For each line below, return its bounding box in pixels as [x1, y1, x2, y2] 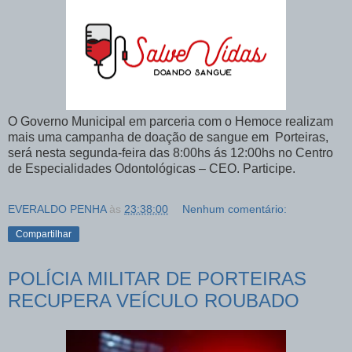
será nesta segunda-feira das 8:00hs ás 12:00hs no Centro [8, 145, 333, 159]
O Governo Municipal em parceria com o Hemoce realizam [8, 114, 333, 128]
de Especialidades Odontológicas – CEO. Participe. [8, 161, 295, 175]
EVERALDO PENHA [8, 202, 106, 215]
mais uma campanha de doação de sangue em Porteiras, [8, 130, 328, 144]
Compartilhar [16, 228, 71, 240]
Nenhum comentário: [182, 202, 288, 215]
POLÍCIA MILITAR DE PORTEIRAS [8, 267, 306, 289]
